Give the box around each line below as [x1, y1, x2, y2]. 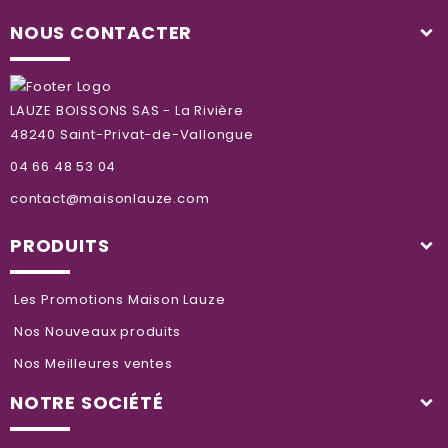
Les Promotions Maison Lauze [10, 289, 226, 309]
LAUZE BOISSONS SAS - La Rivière [10, 100, 244, 120]
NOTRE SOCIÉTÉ [10, 389, 164, 415]
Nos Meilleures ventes [10, 353, 173, 373]
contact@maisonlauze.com [10, 188, 210, 208]
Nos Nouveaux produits [10, 321, 181, 341]
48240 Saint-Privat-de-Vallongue [10, 124, 254, 144]
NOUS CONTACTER [10, 19, 193, 45]
